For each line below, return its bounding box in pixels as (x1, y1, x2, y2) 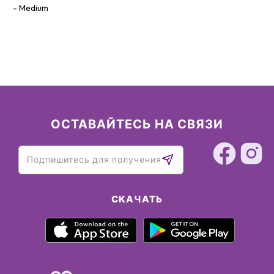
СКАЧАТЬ (111, 193, 163, 205)
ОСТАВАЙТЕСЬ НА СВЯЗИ (51, 116, 223, 131)
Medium (19, 2, 48, 13)
